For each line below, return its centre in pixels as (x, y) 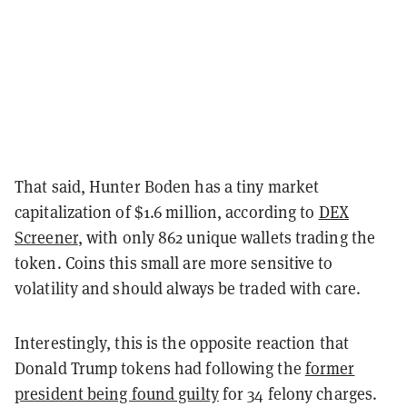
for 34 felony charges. (298, 393)
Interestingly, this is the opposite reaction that (182, 342)
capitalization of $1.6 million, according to (167, 212)
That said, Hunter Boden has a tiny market (167, 186)
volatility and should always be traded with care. (188, 288)
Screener (46, 237)
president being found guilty (117, 393)
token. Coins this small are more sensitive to (174, 263)
